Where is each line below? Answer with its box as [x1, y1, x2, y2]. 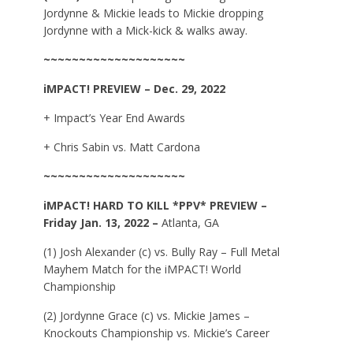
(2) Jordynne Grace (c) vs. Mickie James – [43, 307, 251, 323]
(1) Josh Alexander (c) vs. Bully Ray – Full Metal [43, 243, 281, 259]
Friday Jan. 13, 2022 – [43, 214, 162, 230]
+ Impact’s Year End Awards [43, 110, 186, 125]
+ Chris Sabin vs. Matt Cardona [43, 139, 201, 154]
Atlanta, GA [162, 214, 220, 230]
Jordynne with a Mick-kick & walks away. [43, 22, 248, 38]
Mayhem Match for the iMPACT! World [43, 261, 242, 277]
